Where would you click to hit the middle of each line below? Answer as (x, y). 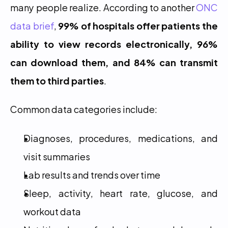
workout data (52, 211)
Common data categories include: (84, 109)
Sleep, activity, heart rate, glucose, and (121, 193)
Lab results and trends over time (92, 174)
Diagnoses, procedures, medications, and (121, 138)
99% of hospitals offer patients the (138, 25)
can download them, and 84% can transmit (114, 62)
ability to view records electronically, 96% (114, 44)
